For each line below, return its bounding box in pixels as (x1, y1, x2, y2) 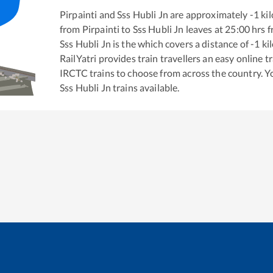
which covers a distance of (138, 37, 249, 49)
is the (110, 37, 136, 49)
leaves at (183, 23, 224, 35)
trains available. (110, 81, 180, 93)
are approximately (168, 8, 248, 20)
